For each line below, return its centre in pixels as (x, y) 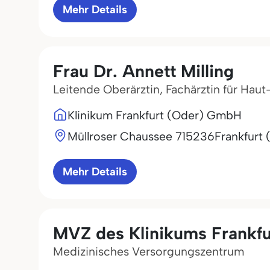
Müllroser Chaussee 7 (125, 136)
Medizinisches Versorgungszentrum (149, 251)
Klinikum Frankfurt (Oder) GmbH (155, 115)
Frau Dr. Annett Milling (143, 71)
